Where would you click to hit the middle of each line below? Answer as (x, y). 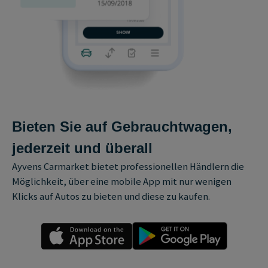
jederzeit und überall (83, 148)
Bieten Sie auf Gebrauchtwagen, (122, 126)
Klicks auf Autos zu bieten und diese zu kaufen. (111, 196)
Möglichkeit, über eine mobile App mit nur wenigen (122, 181)
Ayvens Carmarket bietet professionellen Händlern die (128, 166)
